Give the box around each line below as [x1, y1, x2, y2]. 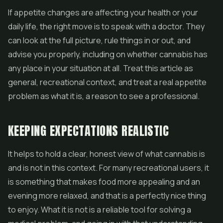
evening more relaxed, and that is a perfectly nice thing [8, 190, 206, 201]
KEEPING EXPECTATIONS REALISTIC [8, 122, 169, 140]
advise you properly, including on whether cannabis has [8, 49, 208, 60]
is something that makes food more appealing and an [8, 176, 200, 187]
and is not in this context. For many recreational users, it [8, 162, 209, 173]
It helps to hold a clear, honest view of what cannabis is [8, 148, 205, 159]
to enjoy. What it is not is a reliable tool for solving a [8, 204, 191, 215]
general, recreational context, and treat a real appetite [8, 77, 207, 88]
